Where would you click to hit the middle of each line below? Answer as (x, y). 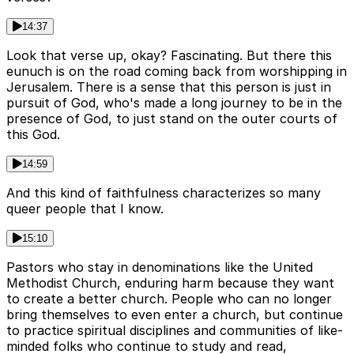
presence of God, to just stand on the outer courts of (172, 118)
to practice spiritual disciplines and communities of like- (175, 330)
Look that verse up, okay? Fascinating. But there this (169, 55)
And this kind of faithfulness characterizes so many (164, 192)
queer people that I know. (85, 208)
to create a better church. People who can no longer (169, 298)
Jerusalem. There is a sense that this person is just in (169, 87)
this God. (33, 134)
